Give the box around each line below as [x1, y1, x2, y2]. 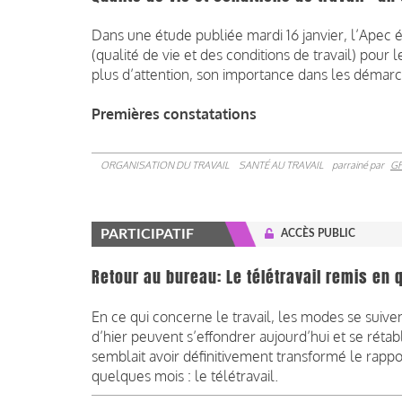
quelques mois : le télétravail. [92, 367, 278, 386]
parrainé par [332, 159, 386, 172]
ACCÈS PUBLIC [281, 228, 355, 240]
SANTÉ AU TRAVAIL [239, 159, 323, 172]
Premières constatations [92, 105, 257, 124]
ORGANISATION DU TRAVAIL [100, 159, 229, 172]
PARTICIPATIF [100, 227, 194, 242]
